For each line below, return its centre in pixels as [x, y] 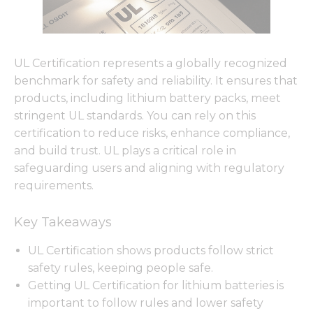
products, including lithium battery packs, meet [147, 98]
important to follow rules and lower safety [146, 303]
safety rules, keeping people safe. [121, 268]
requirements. [54, 185]
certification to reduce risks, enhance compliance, [152, 133]
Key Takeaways [63, 222]
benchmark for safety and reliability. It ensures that [156, 80]
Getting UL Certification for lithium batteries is [156, 286]
